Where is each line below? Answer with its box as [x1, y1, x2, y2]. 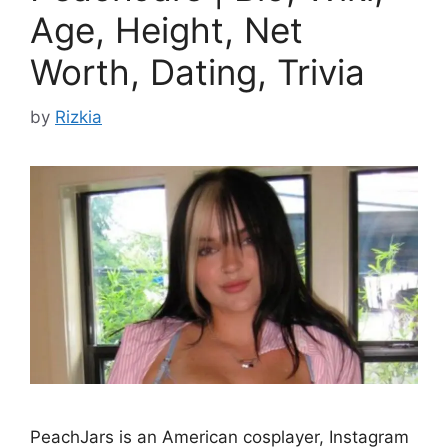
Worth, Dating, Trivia [30, 51, 365, 94]
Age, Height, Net [30, 9, 303, 52]
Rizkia [55, 106, 102, 127]
